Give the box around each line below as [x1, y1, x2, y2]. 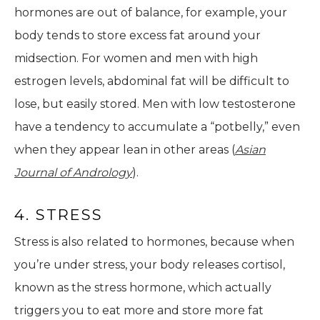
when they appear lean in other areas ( [14, 143, 235, 157]
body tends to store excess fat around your [14, 29, 261, 43]
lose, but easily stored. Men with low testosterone [14, 97, 296, 111]
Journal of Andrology [14, 166, 132, 180]
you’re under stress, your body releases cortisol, [14, 258, 285, 272]
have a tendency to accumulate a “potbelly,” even [14, 120, 300, 134]
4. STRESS [14, 206, 103, 224]
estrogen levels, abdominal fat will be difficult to [14, 74, 289, 89]
